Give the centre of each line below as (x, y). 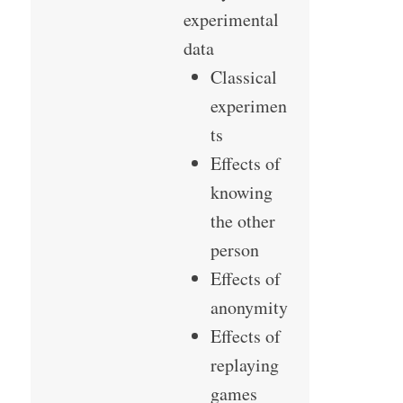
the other (242, 221)
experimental (231, 20)
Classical (243, 77)
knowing (241, 193)
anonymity (249, 308)
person (234, 250)
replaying (244, 365)
